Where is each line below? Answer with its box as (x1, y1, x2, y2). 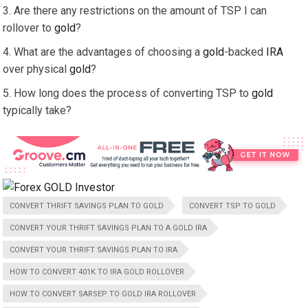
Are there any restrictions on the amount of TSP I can (14, 4, 267, 18)
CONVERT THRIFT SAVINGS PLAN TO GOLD (10, 201, 164, 210)
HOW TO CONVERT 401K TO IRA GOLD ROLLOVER (10, 267, 185, 276)
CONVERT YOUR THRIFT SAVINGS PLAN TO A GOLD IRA (10, 223, 208, 232)
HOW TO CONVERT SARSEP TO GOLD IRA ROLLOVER (10, 289, 197, 298)
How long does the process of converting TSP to (14, 87, 252, 100)
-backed (224, 45, 267, 59)
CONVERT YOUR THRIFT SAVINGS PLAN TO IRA (10, 245, 178, 254)
